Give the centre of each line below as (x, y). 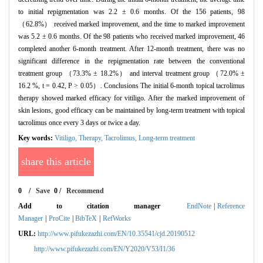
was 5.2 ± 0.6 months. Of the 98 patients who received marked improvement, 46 (131, 37)
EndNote (199, 206)
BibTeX (86, 219)
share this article (56, 162)
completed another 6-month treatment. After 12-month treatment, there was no (131, 49)
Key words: (36, 138)
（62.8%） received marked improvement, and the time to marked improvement (131, 24)
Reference (231, 206)
